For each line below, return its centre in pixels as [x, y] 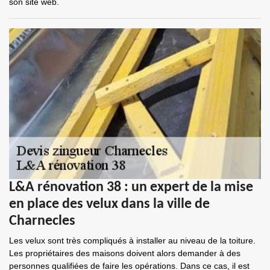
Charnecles [42, 221]
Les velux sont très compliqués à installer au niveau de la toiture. [132, 240]
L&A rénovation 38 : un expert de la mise [131, 187]
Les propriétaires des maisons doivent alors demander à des [125, 253]
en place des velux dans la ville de [109, 204]
